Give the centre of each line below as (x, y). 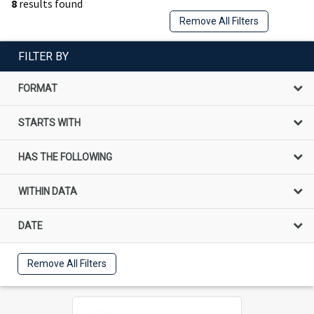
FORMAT (38, 88)
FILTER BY (43, 56)
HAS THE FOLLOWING (65, 157)
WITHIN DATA (48, 191)
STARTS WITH (49, 122)
